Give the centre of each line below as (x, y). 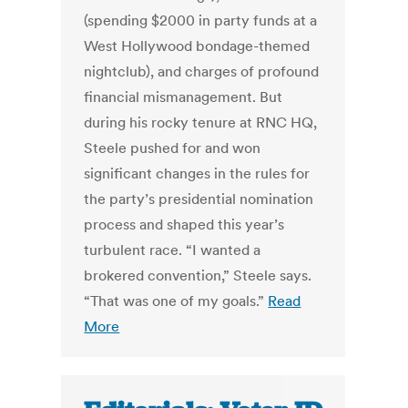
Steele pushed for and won (173, 148)
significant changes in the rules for (197, 173)
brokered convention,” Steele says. (198, 275)
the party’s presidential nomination (199, 199)
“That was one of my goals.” (176, 301)
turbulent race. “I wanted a (173, 250)
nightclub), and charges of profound (202, 71)
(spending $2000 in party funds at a (201, 20)
